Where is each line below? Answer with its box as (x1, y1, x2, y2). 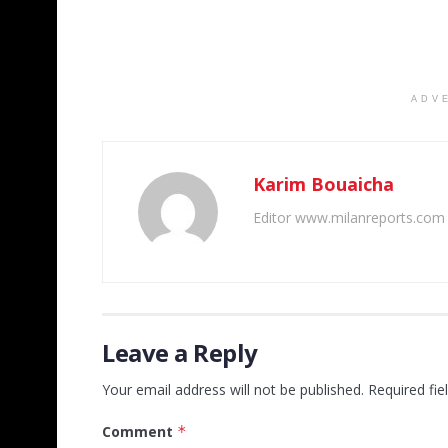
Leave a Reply (102, 336, 258, 370)
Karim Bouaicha (253, 172, 394, 197)
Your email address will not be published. (102, 380, 364, 400)
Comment (102, 422, 177, 442)
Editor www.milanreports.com (253, 208, 445, 228)
